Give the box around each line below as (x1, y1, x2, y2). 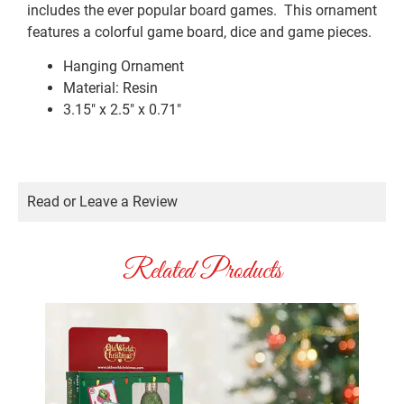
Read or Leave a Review (27, 193, 178, 211)
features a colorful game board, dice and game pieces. (27, 23, 372, 41)
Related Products (122, 254, 282, 289)
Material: (63, 78, 119, 96)
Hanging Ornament (63, 57, 184, 75)
